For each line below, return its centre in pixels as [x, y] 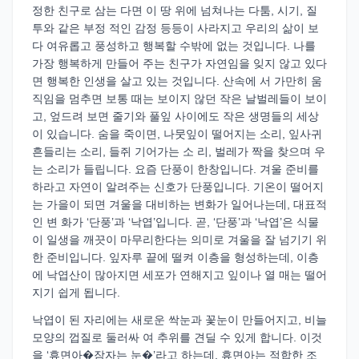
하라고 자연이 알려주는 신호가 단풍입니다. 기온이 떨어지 [178, 187]
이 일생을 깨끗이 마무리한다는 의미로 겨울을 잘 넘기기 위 [179, 240]
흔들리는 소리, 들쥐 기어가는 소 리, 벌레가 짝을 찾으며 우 [179, 151]
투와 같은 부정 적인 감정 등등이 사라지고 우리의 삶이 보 [175, 28]
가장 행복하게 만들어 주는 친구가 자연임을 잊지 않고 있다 [179, 63]
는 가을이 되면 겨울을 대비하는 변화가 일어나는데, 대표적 [179, 204]
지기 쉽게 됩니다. [76, 292]
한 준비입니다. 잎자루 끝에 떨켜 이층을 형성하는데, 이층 [175, 257]
